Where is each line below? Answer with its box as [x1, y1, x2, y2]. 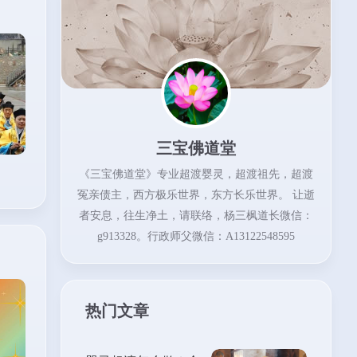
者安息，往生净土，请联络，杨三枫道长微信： [79, 210, 313, 222]
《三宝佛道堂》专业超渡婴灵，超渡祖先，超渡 [79, 168, 313, 180]
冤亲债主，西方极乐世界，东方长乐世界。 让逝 [77, 189, 315, 201]
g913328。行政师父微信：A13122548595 [97, 230, 295, 242]
